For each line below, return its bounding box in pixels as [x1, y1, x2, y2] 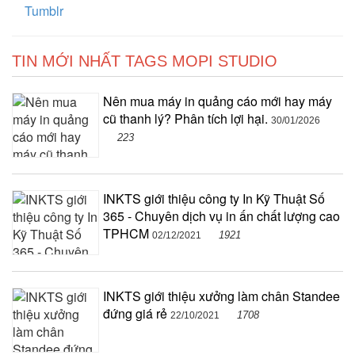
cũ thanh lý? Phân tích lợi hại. [103, 109, 271, 128]
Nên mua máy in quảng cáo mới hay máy [103, 91, 332, 110]
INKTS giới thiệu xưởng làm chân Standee [103, 286, 340, 305]
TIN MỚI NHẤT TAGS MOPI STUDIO [12, 52, 277, 70]
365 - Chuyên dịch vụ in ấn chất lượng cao [103, 206, 340, 225]
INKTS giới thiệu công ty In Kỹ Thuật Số [103, 189, 325, 208]
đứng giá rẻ [103, 303, 170, 323]
